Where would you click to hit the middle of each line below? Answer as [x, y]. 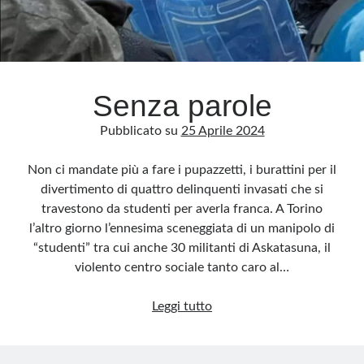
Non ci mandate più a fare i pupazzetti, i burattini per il [182, 170]
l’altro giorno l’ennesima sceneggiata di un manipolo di [182, 228]
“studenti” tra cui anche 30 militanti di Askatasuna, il [182, 248]
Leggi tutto [182, 306]
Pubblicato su [140, 131]
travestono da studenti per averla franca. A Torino [182, 209]
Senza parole [182, 106]
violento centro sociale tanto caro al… [182, 267]
